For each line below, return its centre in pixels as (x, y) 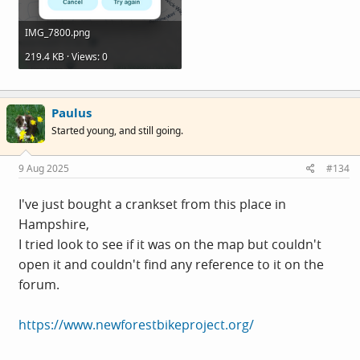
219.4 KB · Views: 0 (66, 57)
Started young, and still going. (117, 130)
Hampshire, (54, 224)
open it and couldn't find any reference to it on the (171, 264)
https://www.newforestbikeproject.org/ (136, 325)
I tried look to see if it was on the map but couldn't (170, 244)
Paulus (72, 112)
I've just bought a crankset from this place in (152, 204)
